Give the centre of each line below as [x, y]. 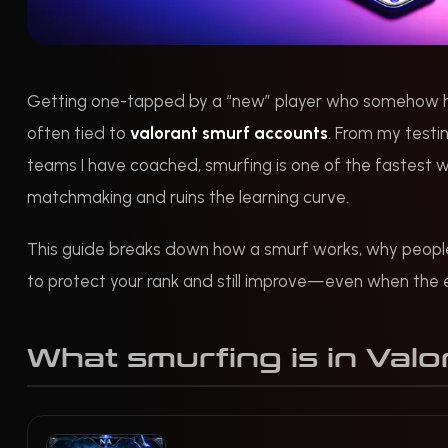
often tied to [78, 132]
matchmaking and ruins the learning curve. [188, 196]
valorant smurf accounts [229, 132]
